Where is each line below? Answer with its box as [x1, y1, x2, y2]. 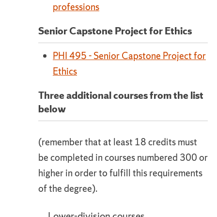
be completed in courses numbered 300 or [38, 151, 208, 164]
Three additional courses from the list [38, 89, 203, 102]
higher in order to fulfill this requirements [38, 167, 202, 179]
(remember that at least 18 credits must [38, 136, 197, 148]
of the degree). [38, 182, 97, 195]
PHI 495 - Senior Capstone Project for [53, 49, 206, 62]
